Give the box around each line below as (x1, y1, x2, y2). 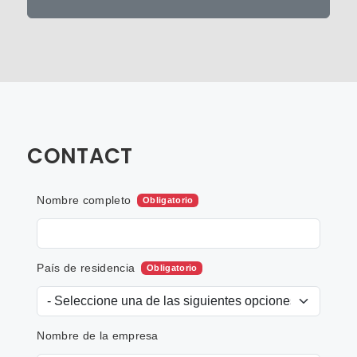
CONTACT (27, 141, 133, 171)
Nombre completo (37, 193, 131, 206)
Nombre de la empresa (37, 328, 159, 342)
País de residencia (37, 261, 135, 274)
